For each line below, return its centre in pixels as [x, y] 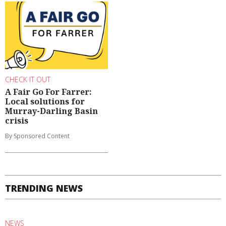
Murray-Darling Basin [51, 111]
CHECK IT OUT [28, 79]
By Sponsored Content [37, 136]
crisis [17, 121]
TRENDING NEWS [44, 188]
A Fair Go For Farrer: [48, 92]
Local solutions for [45, 102]
